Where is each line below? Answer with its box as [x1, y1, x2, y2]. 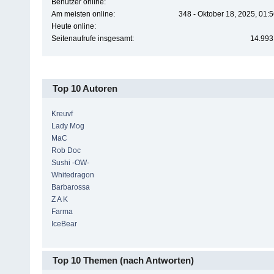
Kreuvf [51, 109, 73, 118]
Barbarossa [51, 182, 90, 191]
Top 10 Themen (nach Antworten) [53, 254, 194, 265]
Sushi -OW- [51, 158, 89, 167]
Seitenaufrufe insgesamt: [51, 34, 134, 43]
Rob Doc [51, 146, 81, 155]
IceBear [51, 219, 77, 228]
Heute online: [51, 22, 96, 31]
